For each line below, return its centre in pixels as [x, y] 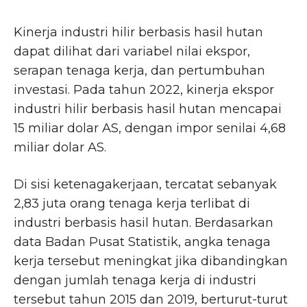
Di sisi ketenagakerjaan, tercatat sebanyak [145, 184]
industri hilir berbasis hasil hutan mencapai [148, 109]
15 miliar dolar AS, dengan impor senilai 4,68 [150, 128]
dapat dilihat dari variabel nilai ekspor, [132, 51]
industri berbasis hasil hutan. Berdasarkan [144, 222]
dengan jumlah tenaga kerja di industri [135, 280]
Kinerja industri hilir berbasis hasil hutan [138, 32]
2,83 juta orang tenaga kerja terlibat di [132, 203]
